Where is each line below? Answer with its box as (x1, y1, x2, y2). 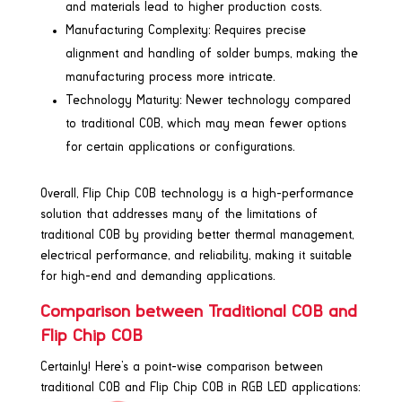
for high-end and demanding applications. (39, 269, 275, 283)
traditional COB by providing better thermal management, (39, 228, 354, 241)
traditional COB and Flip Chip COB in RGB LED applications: (39, 380, 360, 394)
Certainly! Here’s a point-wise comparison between (39, 360, 323, 373)
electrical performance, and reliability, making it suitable (39, 249, 352, 262)
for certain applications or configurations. (65, 140, 294, 153)
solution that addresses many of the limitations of (39, 207, 318, 221)
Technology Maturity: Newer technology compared (65, 93, 351, 107)
